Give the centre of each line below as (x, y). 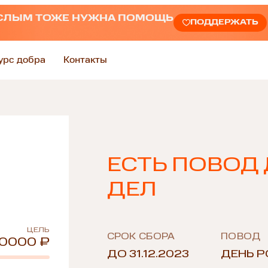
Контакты (86, 60)
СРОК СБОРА (141, 237)
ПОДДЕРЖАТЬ (224, 23)
